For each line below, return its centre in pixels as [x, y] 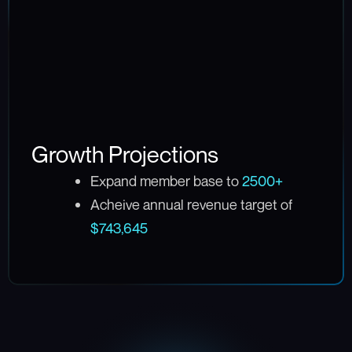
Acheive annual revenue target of [191, 205]
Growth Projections [125, 155]
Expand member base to [166, 181]
